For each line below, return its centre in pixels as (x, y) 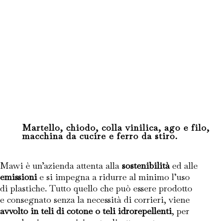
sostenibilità (146, 166)
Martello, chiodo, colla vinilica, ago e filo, (116, 128)
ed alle (184, 166)
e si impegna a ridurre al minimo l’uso (113, 177)
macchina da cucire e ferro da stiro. (100, 136)
